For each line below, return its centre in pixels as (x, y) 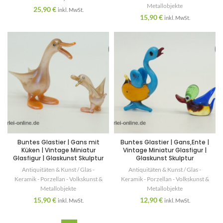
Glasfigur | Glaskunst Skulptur (58, 158)
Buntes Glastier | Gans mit (58, 142)
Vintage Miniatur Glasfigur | (165, 150)
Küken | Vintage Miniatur (58, 150)
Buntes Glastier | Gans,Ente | (165, 142)
